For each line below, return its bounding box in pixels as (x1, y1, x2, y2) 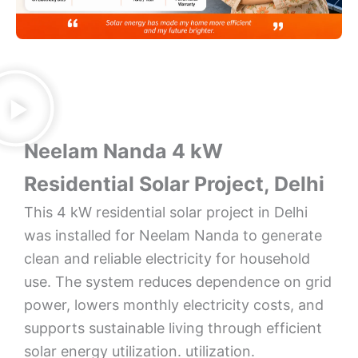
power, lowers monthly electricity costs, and (24, 296, 324, 313)
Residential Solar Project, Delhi (24, 172, 324, 196)
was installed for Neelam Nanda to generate (24, 227, 322, 244)
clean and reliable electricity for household (24, 250, 310, 267)
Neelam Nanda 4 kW (24, 139, 223, 163)
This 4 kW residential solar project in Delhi (24, 204, 308, 221)
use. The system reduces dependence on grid (24, 273, 332, 290)
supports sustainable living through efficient (24, 320, 322, 336)
